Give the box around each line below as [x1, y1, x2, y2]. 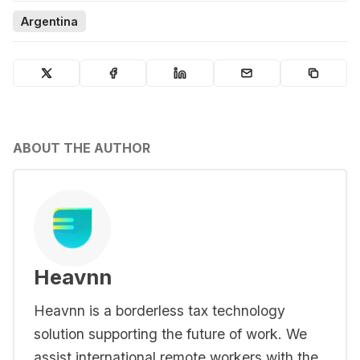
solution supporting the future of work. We [34, 325, 307, 342]
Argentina [21, 14, 78, 29]
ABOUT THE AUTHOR [13, 139, 150, 156]
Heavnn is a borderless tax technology [34, 301, 285, 319]
